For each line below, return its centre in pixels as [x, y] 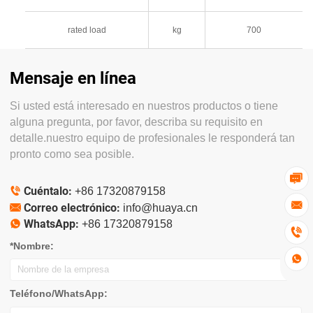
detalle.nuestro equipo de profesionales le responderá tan [152, 138]
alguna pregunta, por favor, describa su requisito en [136, 122]
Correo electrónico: [72, 208]
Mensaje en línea [73, 79]
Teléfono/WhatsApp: [59, 294]
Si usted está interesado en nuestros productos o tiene [144, 106]
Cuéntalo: [48, 191]
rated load [87, 30]
